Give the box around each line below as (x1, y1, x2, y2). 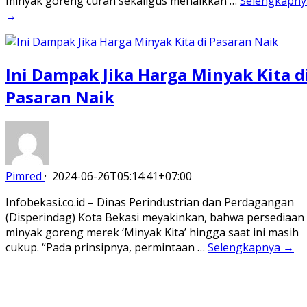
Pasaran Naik (5, 85, 114, 108)
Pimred (5, 169, 42, 184)
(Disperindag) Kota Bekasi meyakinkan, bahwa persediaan (5, 210, 304, 225)
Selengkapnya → (208, 240, 294, 256)
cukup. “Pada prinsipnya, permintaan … (5, 240, 208, 256)
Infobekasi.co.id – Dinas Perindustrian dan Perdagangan (5, 195, 294, 210)
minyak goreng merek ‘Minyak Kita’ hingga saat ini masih (5, 225, 299, 241)
